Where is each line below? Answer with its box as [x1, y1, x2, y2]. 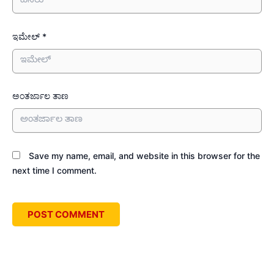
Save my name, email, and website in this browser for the [29, 150, 260, 161]
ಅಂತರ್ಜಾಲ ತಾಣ [12, 91, 68, 102]
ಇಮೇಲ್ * [12, 31, 46, 42]
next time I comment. [12, 165, 97, 176]
